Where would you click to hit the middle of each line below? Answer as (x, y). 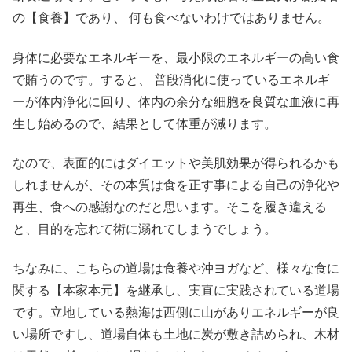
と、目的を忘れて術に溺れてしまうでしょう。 (145, 229)
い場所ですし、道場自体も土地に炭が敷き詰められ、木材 (176, 335)
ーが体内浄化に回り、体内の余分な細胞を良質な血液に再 (176, 101)
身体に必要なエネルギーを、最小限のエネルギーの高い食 (176, 57)
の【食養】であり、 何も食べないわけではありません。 (171, 18)
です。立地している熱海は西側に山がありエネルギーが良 (176, 313)
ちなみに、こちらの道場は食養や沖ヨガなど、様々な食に (176, 269)
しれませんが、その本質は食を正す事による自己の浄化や (176, 185)
